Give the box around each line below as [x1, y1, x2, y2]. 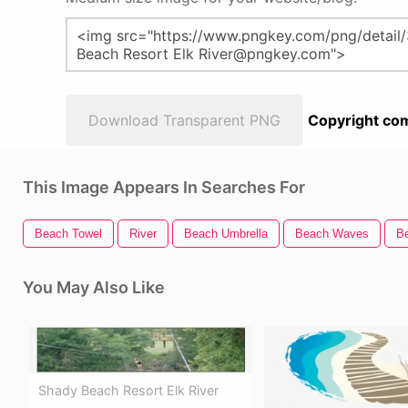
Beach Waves [295, 227, 369, 240]
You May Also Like [23, 278, 165, 297]
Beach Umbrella [184, 227, 268, 240]
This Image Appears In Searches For [23, 178, 305, 197]
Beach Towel [35, 227, 102, 240]
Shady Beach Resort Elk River [38, 382, 219, 398]
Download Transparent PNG [88, 111, 280, 129]
